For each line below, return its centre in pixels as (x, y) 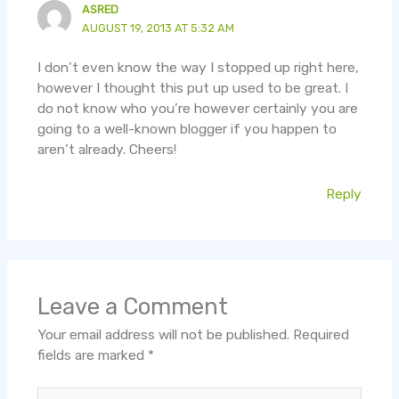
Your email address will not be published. (163, 335)
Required (321, 335)
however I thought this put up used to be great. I (192, 89)
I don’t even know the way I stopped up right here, (198, 68)
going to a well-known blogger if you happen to (187, 130)
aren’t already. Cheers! (106, 150)
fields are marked (92, 356)
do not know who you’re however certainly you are (197, 109)
